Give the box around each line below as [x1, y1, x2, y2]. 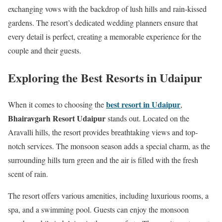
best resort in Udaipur [106, 99, 180, 111]
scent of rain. [8, 168, 48, 179]
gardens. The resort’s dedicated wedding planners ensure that [8, 17, 198, 28]
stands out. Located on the [106, 113, 189, 124]
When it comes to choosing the [8, 99, 106, 110]
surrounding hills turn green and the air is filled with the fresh [8, 155, 198, 166]
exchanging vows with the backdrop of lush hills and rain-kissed [8, 3, 207, 14]
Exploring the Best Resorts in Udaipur [8, 68, 202, 86]
